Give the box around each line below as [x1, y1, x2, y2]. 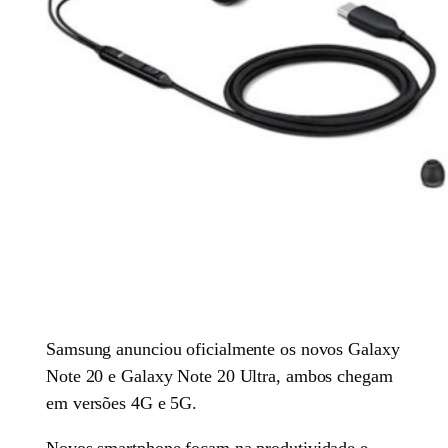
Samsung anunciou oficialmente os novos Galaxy [46, 338, 400, 359]
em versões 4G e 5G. [46, 392, 198, 413]
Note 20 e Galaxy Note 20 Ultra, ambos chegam [46, 365, 393, 386]
